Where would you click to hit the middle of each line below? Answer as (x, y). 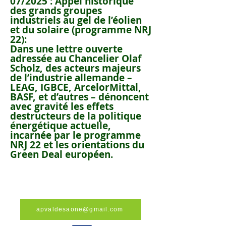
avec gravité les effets (62, 106)
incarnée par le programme (75, 135)
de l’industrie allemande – (71, 78)
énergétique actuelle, (61, 126)
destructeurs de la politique (76, 116)
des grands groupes (56, 11)
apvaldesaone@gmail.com (80, 209)
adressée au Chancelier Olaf (76, 59)
